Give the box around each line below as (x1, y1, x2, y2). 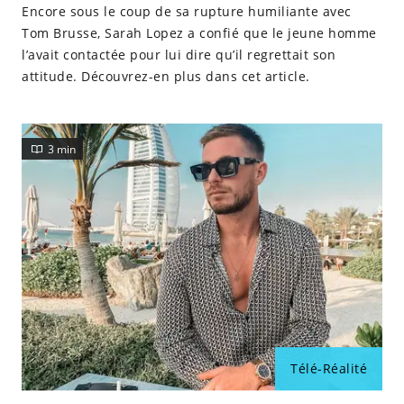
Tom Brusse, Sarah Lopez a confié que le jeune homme (22, 24, 377, 41)
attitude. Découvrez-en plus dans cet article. (22, 68, 310, 85)
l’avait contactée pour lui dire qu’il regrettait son (22, 46, 335, 63)
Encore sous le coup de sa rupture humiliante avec (22, 3, 352, 20)
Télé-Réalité (290, 360, 367, 377)
